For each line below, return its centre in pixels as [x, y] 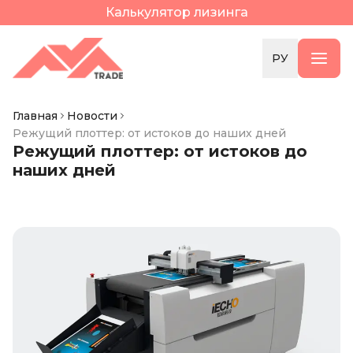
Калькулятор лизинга [176, 12]
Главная [35, 116]
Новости [92, 116]
